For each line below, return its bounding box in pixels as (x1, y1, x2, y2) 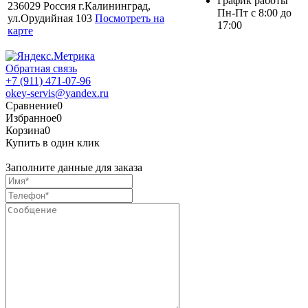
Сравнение (5, 100, 57, 112)
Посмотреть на (95, 12, 164, 25)
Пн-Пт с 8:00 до (217, 7, 291, 19)
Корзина (5, 124, 45, 137)
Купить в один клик (5, 137, 100, 149)
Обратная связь (5, 63, 77, 75)
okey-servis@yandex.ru (5, 87, 109, 100)
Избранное (5, 112, 56, 124)
